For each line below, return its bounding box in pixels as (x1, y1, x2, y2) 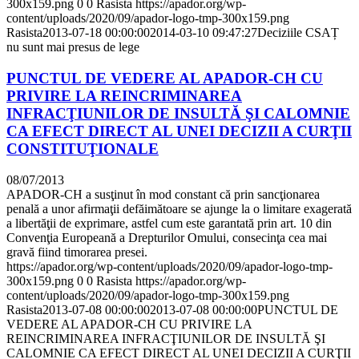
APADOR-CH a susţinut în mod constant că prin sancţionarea (6, 187, 320, 201)
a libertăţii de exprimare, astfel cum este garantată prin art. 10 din (6, 216, 332, 230)
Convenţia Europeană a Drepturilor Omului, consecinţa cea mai (6, 230, 327, 244)
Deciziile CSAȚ (257, 26, 339, 40)
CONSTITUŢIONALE (6, 140, 159, 158)
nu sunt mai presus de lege (6, 40, 139, 54)
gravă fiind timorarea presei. (6, 244, 147, 259)
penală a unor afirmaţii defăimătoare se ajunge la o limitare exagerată (6, 201, 352, 216)
